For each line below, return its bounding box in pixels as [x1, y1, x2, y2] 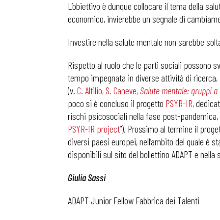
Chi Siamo [190, 90, 218, 101]
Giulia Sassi [68, 171, 106, 183]
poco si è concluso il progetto [68, 97, 165, 109]
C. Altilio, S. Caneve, [77, 84, 140, 96]
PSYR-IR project [68, 123, 120, 135]
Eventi [190, 57, 208, 68]
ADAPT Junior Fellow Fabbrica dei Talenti [68, 194, 199, 206]
